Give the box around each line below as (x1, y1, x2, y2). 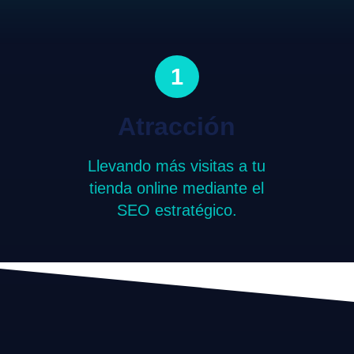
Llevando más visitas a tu (88, 157, 266, 175)
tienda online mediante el (89, 179, 265, 198)
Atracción (118, 112, 236, 141)
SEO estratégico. (116, 201, 237, 220)
